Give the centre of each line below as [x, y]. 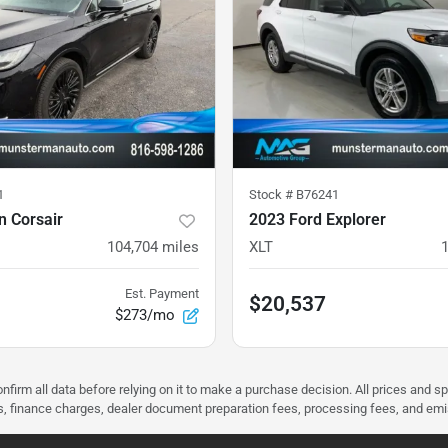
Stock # [272, 195]
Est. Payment [162, 294]
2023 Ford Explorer [317, 220]
